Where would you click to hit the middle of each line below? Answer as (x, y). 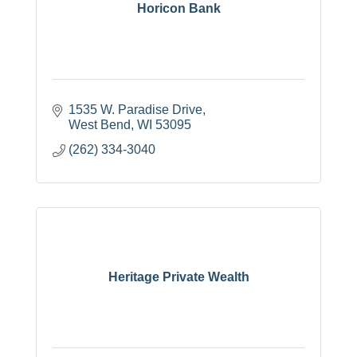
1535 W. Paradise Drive (135, 109)
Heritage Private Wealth (178, 277)
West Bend (100, 124)
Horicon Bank (178, 9)
